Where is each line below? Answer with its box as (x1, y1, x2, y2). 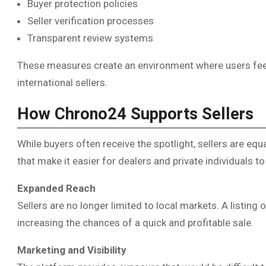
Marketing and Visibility (17, 243, 126, 256)
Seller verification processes (27, 15, 154, 27)
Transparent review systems (27, 32, 153, 45)
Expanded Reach (17, 182, 96, 194)
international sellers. (17, 77, 107, 89)
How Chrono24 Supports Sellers (17, 104, 254, 124)
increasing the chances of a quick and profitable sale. (17, 216, 254, 229)
